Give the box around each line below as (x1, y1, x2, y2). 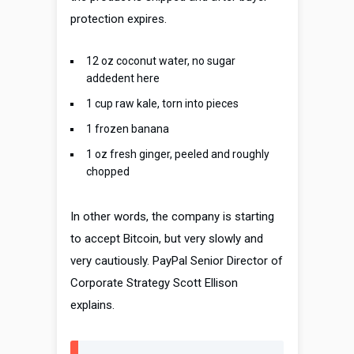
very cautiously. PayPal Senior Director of (70, 254, 283, 269)
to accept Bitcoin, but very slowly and (70, 232, 263, 247)
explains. (70, 298, 115, 313)
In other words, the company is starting (70, 209, 274, 224)
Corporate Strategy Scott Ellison (70, 276, 238, 291)
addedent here (86, 72, 160, 85)
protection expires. (70, 12, 167, 27)
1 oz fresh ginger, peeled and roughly (86, 148, 269, 161)
